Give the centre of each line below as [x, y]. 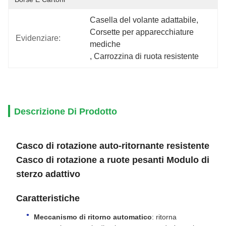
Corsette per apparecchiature [142, 32]
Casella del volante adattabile [143, 20]
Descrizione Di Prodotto [66, 111]
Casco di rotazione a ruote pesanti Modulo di [113, 160]
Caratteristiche [48, 198]
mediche [105, 44]
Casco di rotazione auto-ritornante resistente [113, 146]
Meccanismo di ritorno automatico [93, 217]
